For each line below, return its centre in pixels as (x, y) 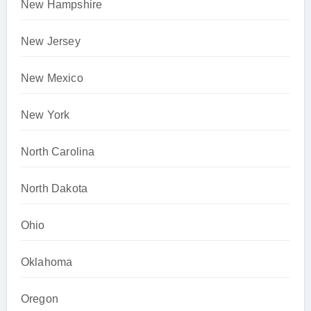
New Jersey (50, 41)
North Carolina (58, 151)
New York (45, 115)
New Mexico (52, 78)
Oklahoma (47, 262)
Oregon (39, 299)
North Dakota (54, 188)
